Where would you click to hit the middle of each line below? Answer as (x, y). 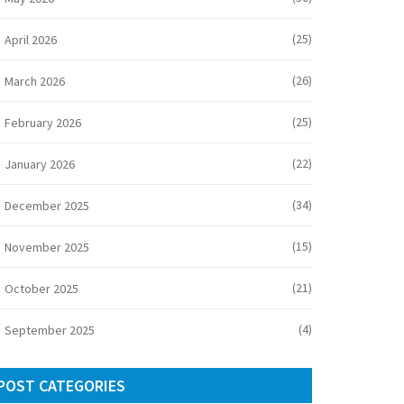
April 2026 (31, 40)
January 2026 (40, 164)
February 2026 (43, 123)
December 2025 (47, 206)
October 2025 (41, 289)
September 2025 (50, 330)
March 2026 (35, 81)
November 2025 (47, 247)
